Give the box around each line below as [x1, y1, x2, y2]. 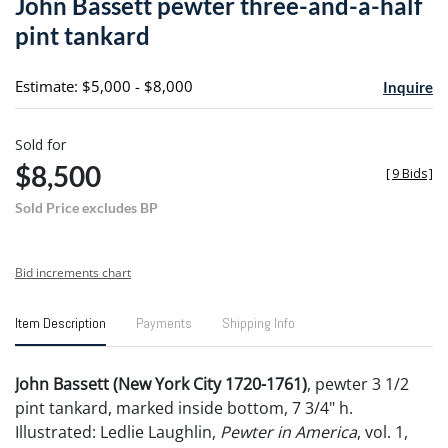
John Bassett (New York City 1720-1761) [15, 372, 307, 395]
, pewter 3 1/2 [307, 372, 409, 395]
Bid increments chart [15, 263, 131, 281]
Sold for [15, 134, 66, 154]
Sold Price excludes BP [15, 198, 158, 216]
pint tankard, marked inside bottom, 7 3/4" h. [15, 396, 353, 419]
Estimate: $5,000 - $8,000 [15, 75, 193, 96]
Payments [136, 313, 192, 332]
